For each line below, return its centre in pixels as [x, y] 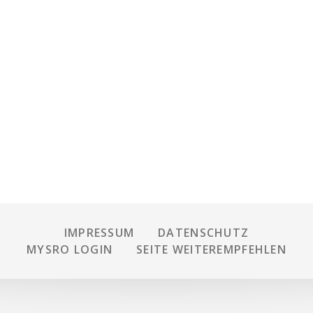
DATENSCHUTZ [204, 233]
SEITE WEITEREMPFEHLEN [211, 249]
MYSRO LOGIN [70, 249]
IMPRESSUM [99, 233]
